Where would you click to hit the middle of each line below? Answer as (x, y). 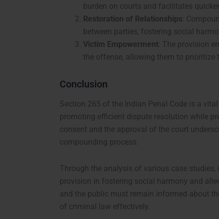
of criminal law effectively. (105, 207)
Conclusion (84, 84)
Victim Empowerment (121, 44)
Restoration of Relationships (133, 19)
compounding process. (99, 142)
